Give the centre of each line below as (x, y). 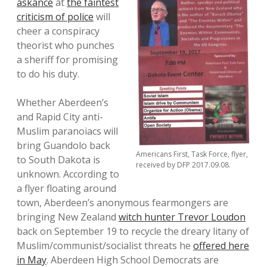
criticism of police (55, 17)
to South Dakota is (58, 160)
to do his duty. (48, 74)
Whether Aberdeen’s (63, 103)
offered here (221, 246)
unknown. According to (68, 174)
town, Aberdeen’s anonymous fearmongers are (122, 203)
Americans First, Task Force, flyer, (192, 154)
